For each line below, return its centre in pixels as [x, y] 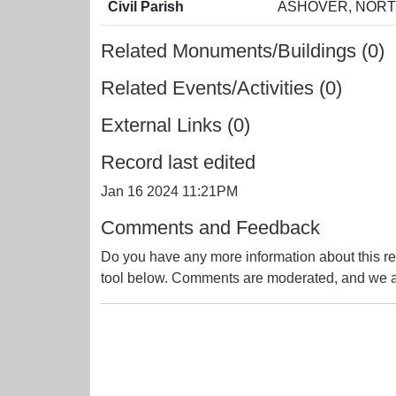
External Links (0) [175, 125]
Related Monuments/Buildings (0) [243, 51]
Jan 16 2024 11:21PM [169, 191]
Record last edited [178, 162]
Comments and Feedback [210, 228]
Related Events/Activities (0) [221, 88]
